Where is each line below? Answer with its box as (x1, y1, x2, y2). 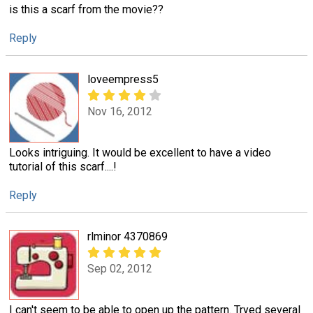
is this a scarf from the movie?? (9, 2, 163, 16)
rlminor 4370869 (87, 230, 168, 244)
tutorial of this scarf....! (9, 159, 117, 173)
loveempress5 (87, 72, 159, 86)
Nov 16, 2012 (87, 105, 152, 119)
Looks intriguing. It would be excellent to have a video (9, 145, 271, 159)
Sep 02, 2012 (87, 262, 152, 276)
